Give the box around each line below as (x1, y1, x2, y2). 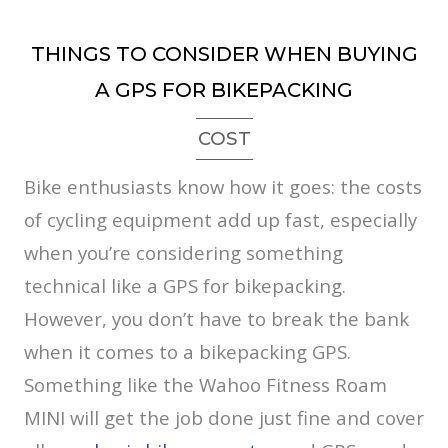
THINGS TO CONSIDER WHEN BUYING (30, 42, 418, 67)
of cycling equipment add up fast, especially (24, 207, 417, 233)
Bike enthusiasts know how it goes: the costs (24, 174, 422, 200)
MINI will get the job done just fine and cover (24, 405, 424, 431)
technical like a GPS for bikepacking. (24, 273, 346, 299)
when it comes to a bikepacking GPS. (24, 339, 351, 365)
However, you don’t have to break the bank (24, 306, 409, 332)
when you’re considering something (24, 240, 343, 266)
